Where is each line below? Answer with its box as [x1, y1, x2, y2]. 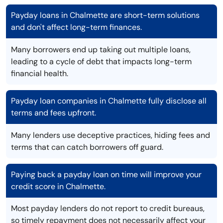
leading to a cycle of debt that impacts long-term [11, 56, 192, 67]
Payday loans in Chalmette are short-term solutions [11, 10, 200, 21]
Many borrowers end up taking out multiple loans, [11, 44, 191, 55]
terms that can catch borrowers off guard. [11, 142, 163, 153]
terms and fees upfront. [11, 108, 96, 118]
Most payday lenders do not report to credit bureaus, [11, 203, 205, 214]
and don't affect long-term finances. [11, 22, 142, 33]
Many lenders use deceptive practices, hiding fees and [11, 130, 210, 141]
